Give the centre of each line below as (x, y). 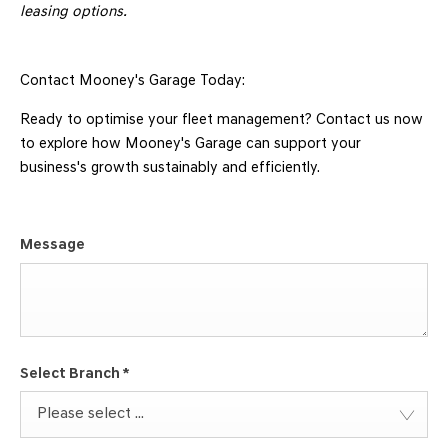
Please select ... (90, 414)
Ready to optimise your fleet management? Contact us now (221, 121)
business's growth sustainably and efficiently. (170, 169)
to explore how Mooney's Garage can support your (190, 145)
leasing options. (73, 13)
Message (52, 246)
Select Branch (71, 374)
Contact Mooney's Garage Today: (132, 82)
